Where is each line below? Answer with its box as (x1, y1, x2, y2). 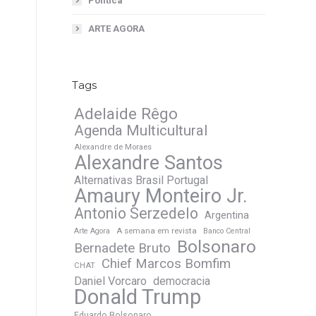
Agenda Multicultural (74, 122, 207, 139)
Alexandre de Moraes (74, 142, 152, 152)
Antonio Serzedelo (74, 205, 198, 222)
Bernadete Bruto (74, 241, 171, 256)
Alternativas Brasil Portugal (74, 174, 208, 187)
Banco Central (203, 226, 250, 236)
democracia (153, 274, 210, 288)
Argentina (205, 209, 249, 221)
